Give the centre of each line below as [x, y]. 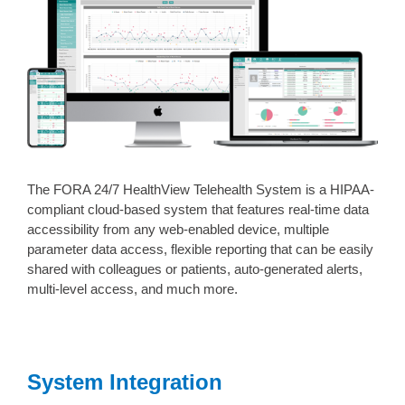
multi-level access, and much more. [132, 288]
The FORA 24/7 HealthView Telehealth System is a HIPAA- [201, 189]
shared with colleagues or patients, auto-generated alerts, [195, 268]
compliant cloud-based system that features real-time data [198, 209]
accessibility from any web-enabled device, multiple [178, 229]
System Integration [125, 381]
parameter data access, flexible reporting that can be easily [200, 249]
